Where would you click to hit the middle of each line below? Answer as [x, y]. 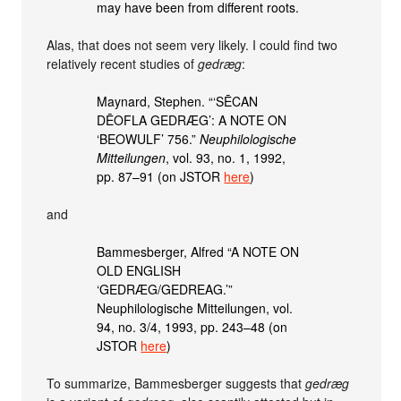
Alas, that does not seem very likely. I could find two [192, 44]
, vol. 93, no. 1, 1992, [226, 157]
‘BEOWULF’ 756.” [149, 138]
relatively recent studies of [123, 63]
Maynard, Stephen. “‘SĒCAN [178, 101]
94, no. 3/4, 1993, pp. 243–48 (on [192, 326]
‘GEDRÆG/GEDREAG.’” [165, 289]
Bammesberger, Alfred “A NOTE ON [198, 251]
